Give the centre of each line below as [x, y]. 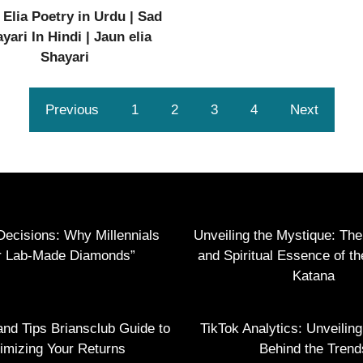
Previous [72, 109]
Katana [314, 275]
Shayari [65, 57]
